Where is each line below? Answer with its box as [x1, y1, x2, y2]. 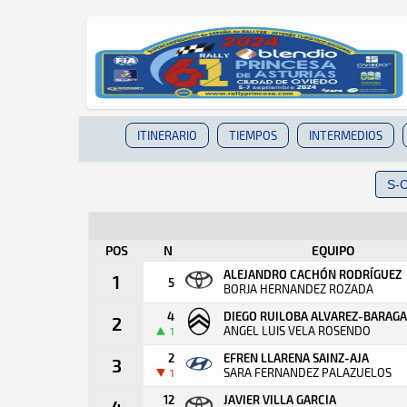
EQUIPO [311, 243, 354, 258]
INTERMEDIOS [308, 128, 382, 143]
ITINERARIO [136, 128, 197, 143]
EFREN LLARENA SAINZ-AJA [223, 351, 369, 364]
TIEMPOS [228, 128, 277, 143]
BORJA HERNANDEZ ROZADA [223, 282, 373, 296]
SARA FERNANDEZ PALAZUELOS [223, 365, 392, 380]
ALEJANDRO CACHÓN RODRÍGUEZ [223, 267, 402, 281]
